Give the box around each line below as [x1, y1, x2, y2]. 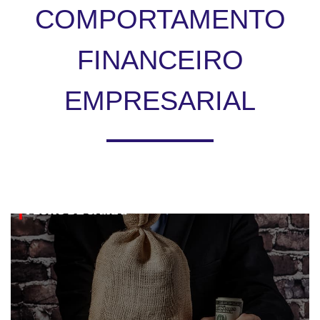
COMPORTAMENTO [34, 4, 286, 35]
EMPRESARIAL [64, 86, 256, 116]
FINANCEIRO [76, 45, 244, 76]
